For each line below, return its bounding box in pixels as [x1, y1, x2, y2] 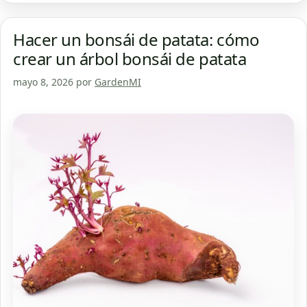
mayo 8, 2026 [13, 75, 73, 89]
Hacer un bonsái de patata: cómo [13, 28, 260, 51]
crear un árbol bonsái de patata [13, 47, 247, 71]
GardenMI [95, 75, 141, 89]
